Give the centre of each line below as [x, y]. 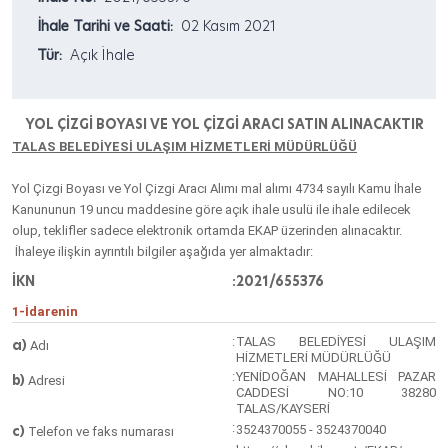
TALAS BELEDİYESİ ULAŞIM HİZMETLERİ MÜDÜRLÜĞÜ [184, 146]
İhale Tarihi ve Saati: [105, 26]
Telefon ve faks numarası [99, 431]
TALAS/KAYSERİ [283, 408]
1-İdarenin [45, 311]
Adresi [45, 380]
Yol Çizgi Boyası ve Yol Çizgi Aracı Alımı [125, 188]
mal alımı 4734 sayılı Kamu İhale [329, 188]
